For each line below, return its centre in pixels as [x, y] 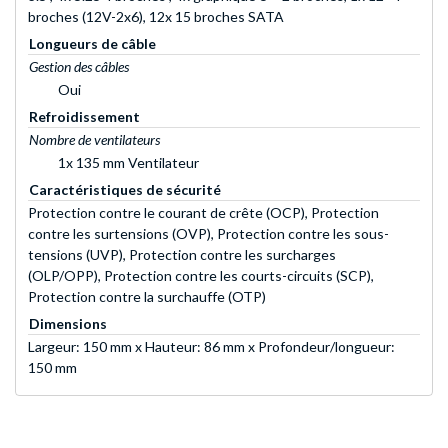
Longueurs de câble [92, 44]
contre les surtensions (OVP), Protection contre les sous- [208, 234]
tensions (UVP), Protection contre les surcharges [182, 255]
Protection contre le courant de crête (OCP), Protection [203, 213]
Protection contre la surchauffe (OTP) [147, 297]
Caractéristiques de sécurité [125, 190]
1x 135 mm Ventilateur [128, 163]
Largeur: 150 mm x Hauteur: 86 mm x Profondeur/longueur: [211, 347]
